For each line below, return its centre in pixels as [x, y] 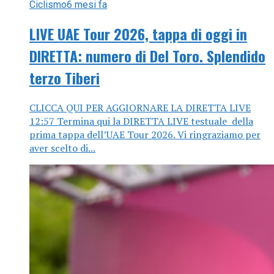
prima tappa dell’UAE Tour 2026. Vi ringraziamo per [145, 134]
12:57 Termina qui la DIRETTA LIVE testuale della [141, 121]
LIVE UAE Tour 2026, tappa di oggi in [138, 33]
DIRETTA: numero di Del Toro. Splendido [147, 55]
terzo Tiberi [65, 77]
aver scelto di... [62, 148]
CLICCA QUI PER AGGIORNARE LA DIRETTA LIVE [140, 107]
